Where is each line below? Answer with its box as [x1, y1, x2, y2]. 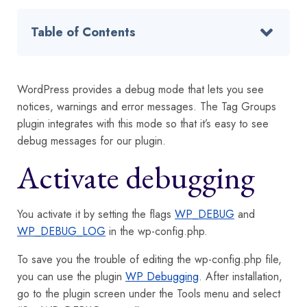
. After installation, [199, 268, 282, 284]
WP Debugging [125, 268, 199, 284]
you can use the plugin [17, 268, 125, 284]
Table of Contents [31, 23, 136, 41]
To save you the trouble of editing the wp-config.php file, [17, 251, 282, 267]
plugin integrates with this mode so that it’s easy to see [17, 115, 269, 132]
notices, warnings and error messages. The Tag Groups [17, 98, 276, 114]
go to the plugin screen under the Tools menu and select [17, 285, 280, 302]
